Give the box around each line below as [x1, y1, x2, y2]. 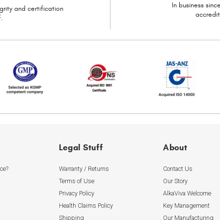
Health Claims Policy [58, 201, 113, 209]
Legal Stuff [58, 142, 103, 153]
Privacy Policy [58, 189, 94, 197]
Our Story [163, 177, 188, 185]
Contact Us [163, 165, 193, 172]
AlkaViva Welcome [163, 189, 212, 197]
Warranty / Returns [58, 165, 109, 172]
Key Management [163, 201, 210, 209]
